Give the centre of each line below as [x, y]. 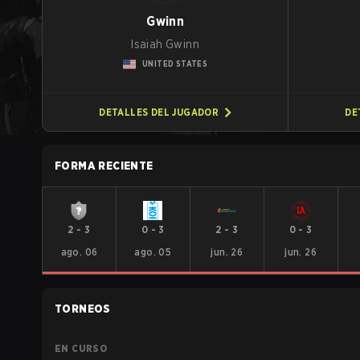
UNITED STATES [175, 63]
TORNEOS [83, 309]
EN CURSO [82, 348]
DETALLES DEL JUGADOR [159, 112]
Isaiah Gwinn [166, 44]
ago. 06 [79, 252]
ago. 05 [153, 252]
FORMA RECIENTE [104, 166]
